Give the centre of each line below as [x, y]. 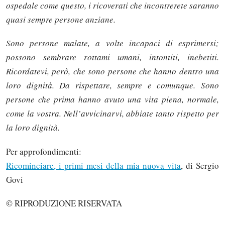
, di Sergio [200, 165]
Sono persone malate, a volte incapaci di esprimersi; [113, 43]
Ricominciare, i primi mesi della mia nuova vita [93, 165]
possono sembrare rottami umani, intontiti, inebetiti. [113, 57]
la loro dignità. [33, 128]
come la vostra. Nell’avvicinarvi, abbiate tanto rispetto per [113, 114]
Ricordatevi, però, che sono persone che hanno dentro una [113, 71]
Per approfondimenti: [44, 151]
